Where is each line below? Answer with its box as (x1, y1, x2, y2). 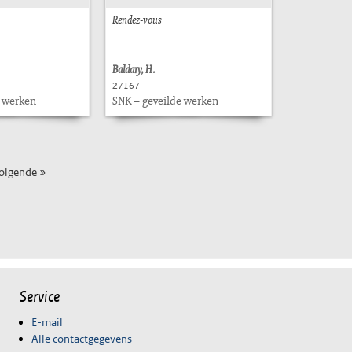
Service (20, 287, 60, 306)
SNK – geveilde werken (112, 93, 218, 108)
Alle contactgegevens (31, 331, 132, 346)
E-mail (31, 314, 63, 329)
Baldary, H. (112, 61, 156, 76)
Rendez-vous (112, 12, 162, 27)
